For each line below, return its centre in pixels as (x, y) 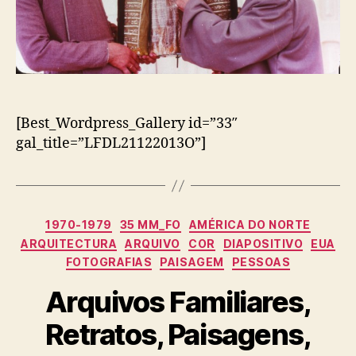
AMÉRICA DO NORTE (250, 225)
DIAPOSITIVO (263, 243)
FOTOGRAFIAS (109, 262)
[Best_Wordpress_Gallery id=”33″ (127, 124)
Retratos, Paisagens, (178, 334)
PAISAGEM (192, 262)
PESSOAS (261, 262)
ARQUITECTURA (69, 243)
